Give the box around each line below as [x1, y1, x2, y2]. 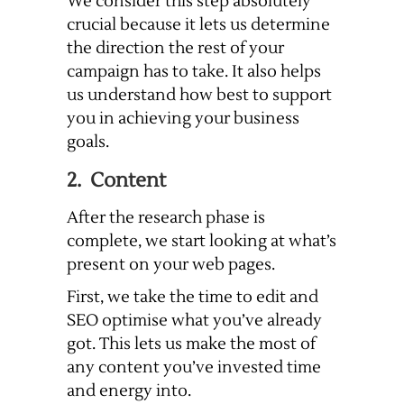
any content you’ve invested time [67, 357, 321, 379]
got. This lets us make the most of [67, 334, 316, 355]
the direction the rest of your [67, 38, 284, 60]
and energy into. [67, 381, 191, 402]
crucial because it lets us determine [67, 14, 330, 36]
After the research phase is [67, 207, 265, 229]
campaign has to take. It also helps [67, 61, 321, 83]
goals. [67, 132, 109, 153]
